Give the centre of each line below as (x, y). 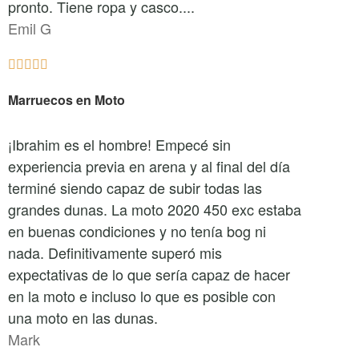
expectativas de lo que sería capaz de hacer (149, 274)
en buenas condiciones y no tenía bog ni (137, 231)
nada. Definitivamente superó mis (115, 252)
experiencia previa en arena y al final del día (149, 166)
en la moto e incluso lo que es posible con (142, 296)
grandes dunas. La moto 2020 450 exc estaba (155, 209)
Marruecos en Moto (67, 100)
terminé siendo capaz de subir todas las (135, 188)
